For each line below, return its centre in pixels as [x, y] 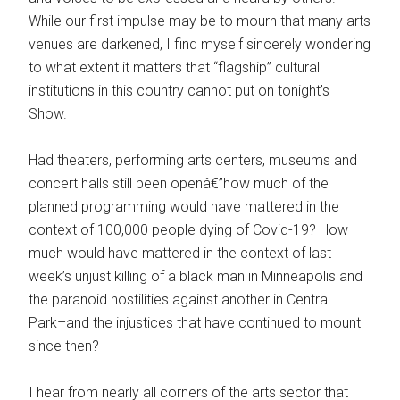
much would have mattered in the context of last [180, 254]
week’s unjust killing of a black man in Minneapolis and [196, 277]
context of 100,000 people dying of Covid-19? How [189, 230]
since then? [64, 346]
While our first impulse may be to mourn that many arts [200, 21]
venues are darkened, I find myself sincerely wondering [200, 45]
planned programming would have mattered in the [184, 207]
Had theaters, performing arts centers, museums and [193, 161]
